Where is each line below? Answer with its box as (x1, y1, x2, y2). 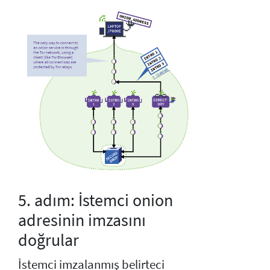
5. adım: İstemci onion (18, 189, 173, 212)
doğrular (18, 229, 79, 251)
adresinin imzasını (18, 209, 146, 231)
